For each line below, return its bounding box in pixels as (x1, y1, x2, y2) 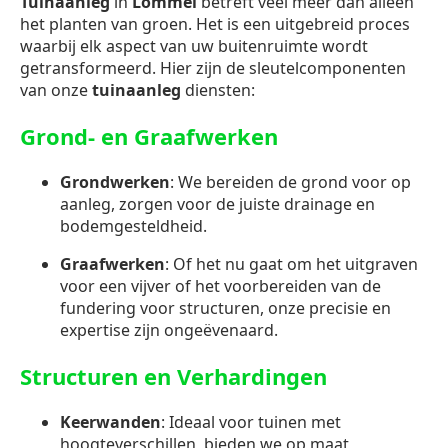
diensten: (181, 79, 255, 102)
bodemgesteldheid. (60, 215, 207, 238)
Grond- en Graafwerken (20, 121, 278, 152)
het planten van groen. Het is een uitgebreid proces (20, 13, 410, 36)
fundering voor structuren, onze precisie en (60, 297, 391, 320)
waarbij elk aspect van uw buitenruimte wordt (20, 35, 368, 58)
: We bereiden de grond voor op (170, 171, 411, 194)
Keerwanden (60, 411, 161, 434)
